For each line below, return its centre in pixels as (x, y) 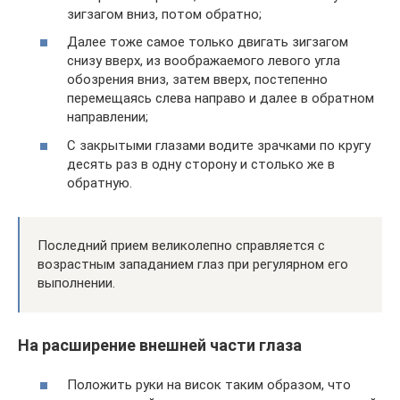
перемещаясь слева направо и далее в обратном (221, 98)
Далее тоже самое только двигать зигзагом (208, 42)
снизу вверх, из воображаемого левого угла (204, 61)
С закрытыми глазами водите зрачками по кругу (219, 145)
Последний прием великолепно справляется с (181, 245)
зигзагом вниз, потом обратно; (164, 14)
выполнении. (76, 283)
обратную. (100, 183)
